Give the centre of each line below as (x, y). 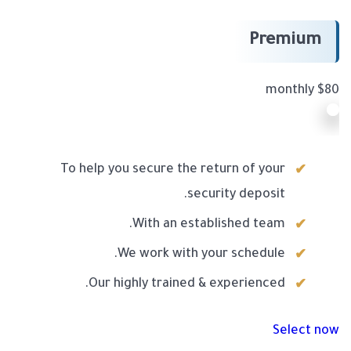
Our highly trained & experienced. (187, 285)
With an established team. (209, 225)
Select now (306, 332)
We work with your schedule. (201, 255)
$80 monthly (328, 91)
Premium (285, 42)
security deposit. (236, 195)
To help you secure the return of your (173, 170)
